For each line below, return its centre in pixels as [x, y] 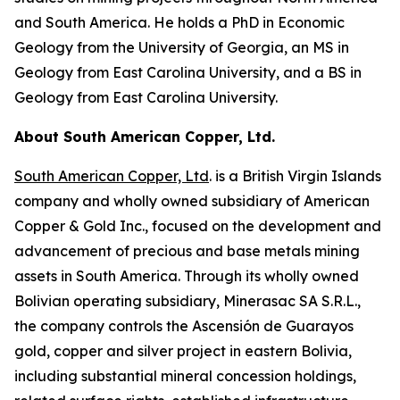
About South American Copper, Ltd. [145, 137]
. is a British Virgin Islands [295, 176]
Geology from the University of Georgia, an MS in [182, 47]
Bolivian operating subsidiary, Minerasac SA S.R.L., [187, 301]
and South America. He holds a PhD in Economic [179, 22]
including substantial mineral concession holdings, [185, 376]
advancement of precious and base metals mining [187, 251]
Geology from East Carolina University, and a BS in [188, 72]
